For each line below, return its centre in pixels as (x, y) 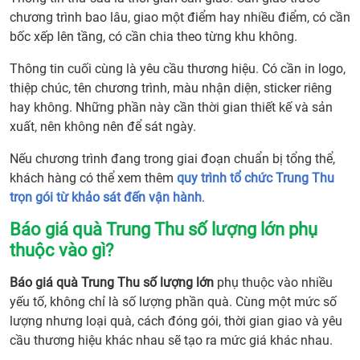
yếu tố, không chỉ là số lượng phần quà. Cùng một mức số (173, 302)
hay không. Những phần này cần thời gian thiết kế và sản (171, 108)
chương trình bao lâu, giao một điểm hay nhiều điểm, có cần (180, 18)
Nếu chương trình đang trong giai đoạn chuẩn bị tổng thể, (172, 159)
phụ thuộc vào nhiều (273, 283)
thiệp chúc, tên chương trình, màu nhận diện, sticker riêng (171, 88)
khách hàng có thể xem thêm (93, 178)
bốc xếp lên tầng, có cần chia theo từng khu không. (153, 37)
